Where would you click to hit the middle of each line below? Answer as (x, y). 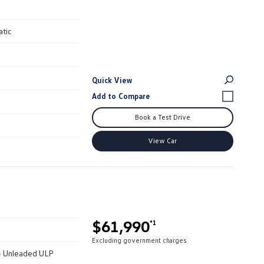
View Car (162, 140)
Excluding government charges (139, 240)
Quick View (112, 80)
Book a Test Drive (162, 117)
